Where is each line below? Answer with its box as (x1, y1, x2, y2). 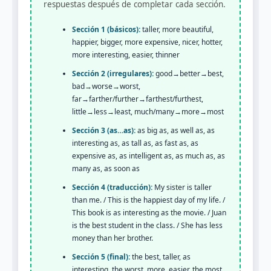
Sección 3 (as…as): (72, 125, 135, 135)
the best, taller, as (130, 251, 191, 262)
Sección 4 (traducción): (72, 181, 152, 192)
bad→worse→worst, (72, 80, 140, 91)
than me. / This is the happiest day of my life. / (72, 194, 225, 205)
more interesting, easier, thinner (72, 49, 180, 60)
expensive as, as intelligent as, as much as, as (72, 150, 225, 161)
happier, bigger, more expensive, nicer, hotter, (72, 36, 223, 47)
